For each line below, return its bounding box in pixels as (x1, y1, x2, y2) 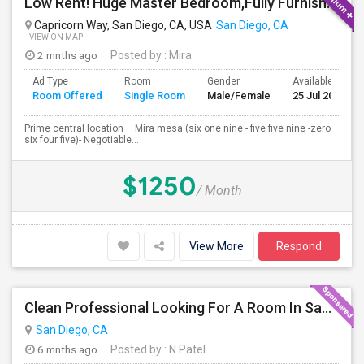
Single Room (124, 89, 185, 102)
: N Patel (162, 343, 206, 356)
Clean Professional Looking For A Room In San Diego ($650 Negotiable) (322, 299, 331, 316)
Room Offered (32, 89, 102, 102)
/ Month (196, 183, 242, 198)
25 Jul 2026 (292, 89, 345, 102)
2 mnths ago (35, 49, 97, 62)
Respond (276, 240, 322, 253)
